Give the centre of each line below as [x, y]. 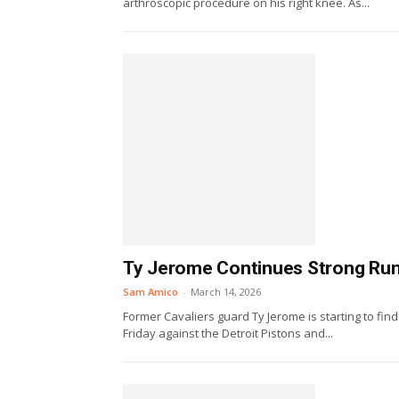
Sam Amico [151, 291]
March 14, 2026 [226, 291]
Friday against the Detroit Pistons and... [228, 333]
